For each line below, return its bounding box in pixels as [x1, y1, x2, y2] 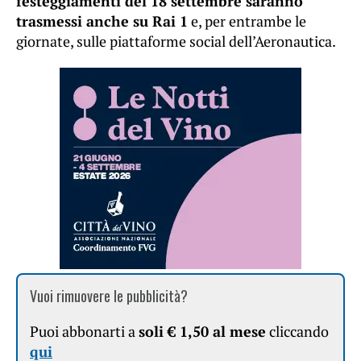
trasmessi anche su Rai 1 [16, 11, 188, 31]
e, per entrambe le [188, 11, 306, 31]
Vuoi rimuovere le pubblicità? [30, 285, 188, 307]
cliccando [266, 322, 329, 342]
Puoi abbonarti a [30, 322, 139, 342]
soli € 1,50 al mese [139, 322, 266, 342]
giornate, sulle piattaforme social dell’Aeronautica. [16, 31, 336, 52]
